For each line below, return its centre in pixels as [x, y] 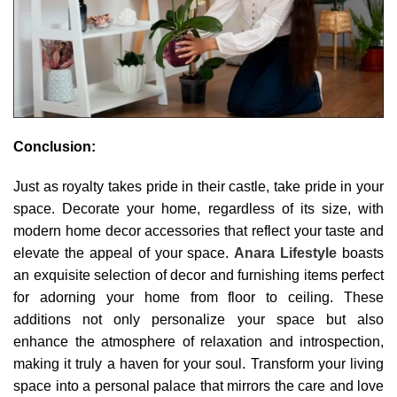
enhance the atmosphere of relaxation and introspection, [198, 341]
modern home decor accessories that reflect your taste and [198, 230]
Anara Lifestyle [286, 253]
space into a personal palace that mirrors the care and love [198, 385]
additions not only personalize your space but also [198, 319]
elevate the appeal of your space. [124, 253]
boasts [360, 253]
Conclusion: [56, 146]
